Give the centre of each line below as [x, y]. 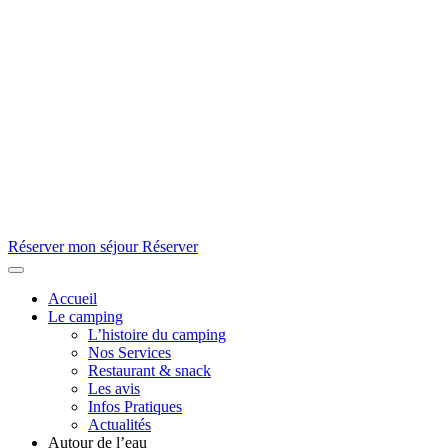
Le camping [85, 317]
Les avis [114, 389]
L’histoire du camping [157, 335]
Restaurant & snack [149, 371]
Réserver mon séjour [73, 247]
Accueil [72, 299]
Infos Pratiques [135, 407]
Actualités [119, 425]
